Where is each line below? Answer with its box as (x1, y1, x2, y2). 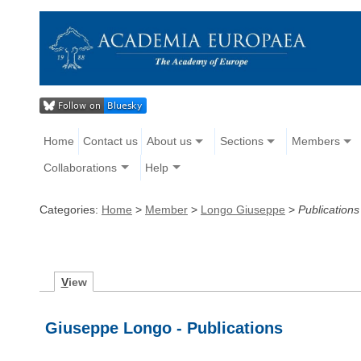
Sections (219, 135, 263, 148)
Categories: (39, 202, 102, 216)
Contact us (82, 135, 138, 148)
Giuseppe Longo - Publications (45, 318, 284, 337)
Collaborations (44, 160, 118, 174)
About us (146, 135, 192, 148)
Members (291, 135, 340, 148)
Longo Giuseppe (201, 202, 285, 216)
